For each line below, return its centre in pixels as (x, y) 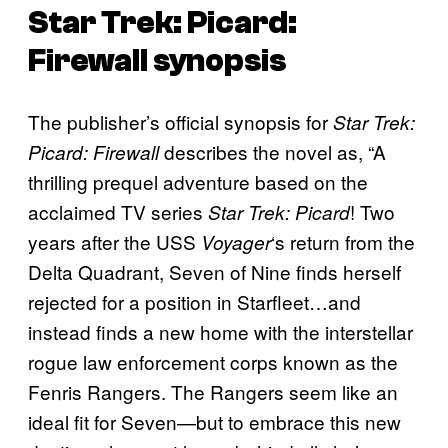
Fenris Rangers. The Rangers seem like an (213, 391)
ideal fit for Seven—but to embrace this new (214, 421)
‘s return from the (343, 241)
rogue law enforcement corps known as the (213, 361)
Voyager (236, 241)
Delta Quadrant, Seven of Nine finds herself (214, 271)
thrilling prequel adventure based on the (198, 181)
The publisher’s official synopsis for (180, 121)
